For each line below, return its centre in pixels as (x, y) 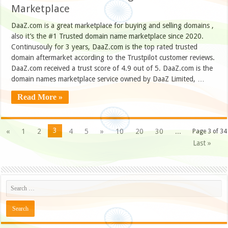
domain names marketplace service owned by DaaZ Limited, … (108, 79)
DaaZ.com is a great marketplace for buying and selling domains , (113, 25)
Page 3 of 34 (209, 131)
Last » (202, 143)
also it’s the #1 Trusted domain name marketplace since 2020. (108, 36)
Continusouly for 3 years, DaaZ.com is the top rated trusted (105, 47)
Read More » (40, 97)
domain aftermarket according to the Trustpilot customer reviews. (113, 57)
